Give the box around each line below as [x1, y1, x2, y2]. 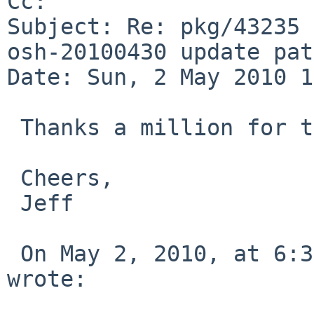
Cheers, [7, 165, 20, 191]
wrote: [7, 266, 87, 292]
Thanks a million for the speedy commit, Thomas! [7, 114, 20, 140]
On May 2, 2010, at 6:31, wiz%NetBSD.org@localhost [7, 240, 20, 266]
